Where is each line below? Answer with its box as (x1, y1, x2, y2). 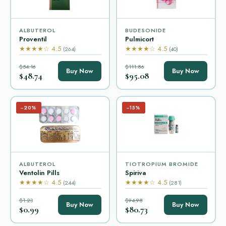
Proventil (19, 34, 47, 44)
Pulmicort (125, 34, 154, 44)
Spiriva (125, 167, 146, 178)
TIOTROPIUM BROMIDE (125, 159, 198, 168)
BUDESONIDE (125, 26, 166, 34)
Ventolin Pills (19, 167, 60, 178)
